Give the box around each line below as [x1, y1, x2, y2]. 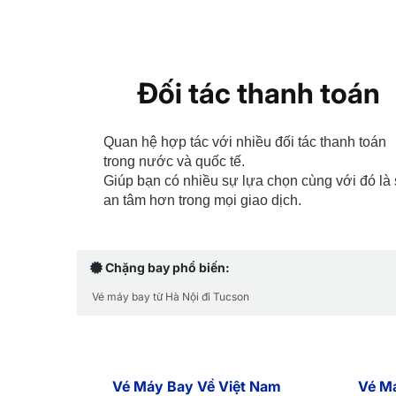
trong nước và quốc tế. [103, 154, 245, 169]
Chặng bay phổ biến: [103, 260, 230, 275]
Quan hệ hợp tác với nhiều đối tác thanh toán [103, 134, 386, 149]
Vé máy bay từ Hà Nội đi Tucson [92, 290, 249, 303]
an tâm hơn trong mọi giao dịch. [103, 193, 301, 208]
